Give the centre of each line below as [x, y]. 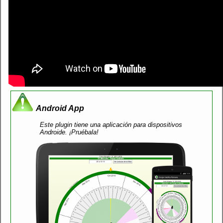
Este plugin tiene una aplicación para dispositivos [111, 124]
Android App [60, 108]
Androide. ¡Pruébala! [69, 132]
